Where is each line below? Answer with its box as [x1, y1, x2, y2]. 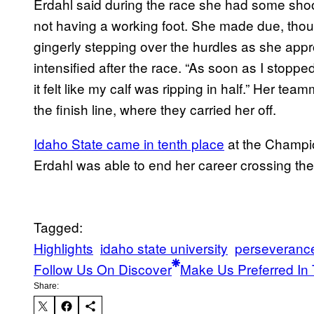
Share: [34, 281, 59, 292]
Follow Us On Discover [34, 259, 172, 279]
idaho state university [100, 238, 228, 258]
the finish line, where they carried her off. [34, 100, 276, 119]
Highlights [34, 238, 93, 258]
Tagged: [34, 217, 83, 237]
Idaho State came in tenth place [34, 134, 224, 153]
